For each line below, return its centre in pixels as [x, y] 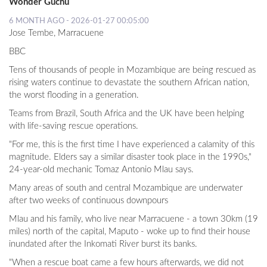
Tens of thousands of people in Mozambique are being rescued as [132, 70]
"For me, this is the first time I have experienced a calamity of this [132, 145]
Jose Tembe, [33, 33]
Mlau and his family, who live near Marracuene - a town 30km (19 [133, 219]
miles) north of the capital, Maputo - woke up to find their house [130, 232]
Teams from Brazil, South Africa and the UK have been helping [127, 114]
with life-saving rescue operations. [74, 126]
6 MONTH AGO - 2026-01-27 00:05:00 [79, 21]
